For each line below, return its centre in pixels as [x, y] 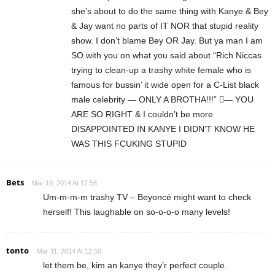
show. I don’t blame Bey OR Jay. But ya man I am [167, 40]
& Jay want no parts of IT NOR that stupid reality [165, 25]
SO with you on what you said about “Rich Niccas [166, 55]
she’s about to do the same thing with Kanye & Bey [170, 11]
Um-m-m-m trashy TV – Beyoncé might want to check [147, 197]
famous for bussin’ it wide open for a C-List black [165, 84]
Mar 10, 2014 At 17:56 [64, 183]
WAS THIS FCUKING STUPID [129, 143]
